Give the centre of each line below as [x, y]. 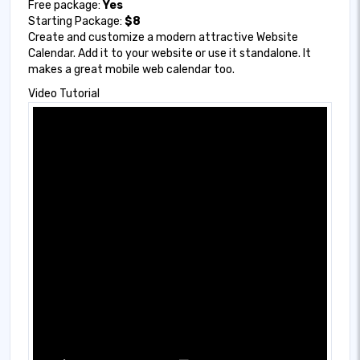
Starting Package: [76, 21]
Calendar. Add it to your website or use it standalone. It [170, 53]
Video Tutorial [64, 93]
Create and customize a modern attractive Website [163, 37]
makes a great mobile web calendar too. [131, 69]
